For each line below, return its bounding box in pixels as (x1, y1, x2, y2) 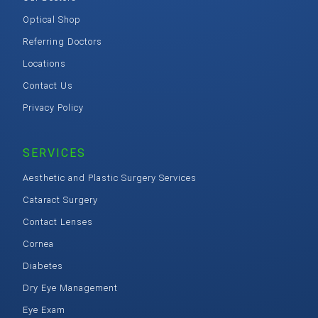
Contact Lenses (23, 216, 93, 228)
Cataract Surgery (23, 194, 98, 206)
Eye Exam (23, 305, 65, 316)
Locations (23, 58, 66, 70)
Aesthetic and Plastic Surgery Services (23, 172, 197, 184)
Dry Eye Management (23, 283, 118, 294)
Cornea (23, 238, 54, 250)
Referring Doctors (23, 36, 102, 48)
